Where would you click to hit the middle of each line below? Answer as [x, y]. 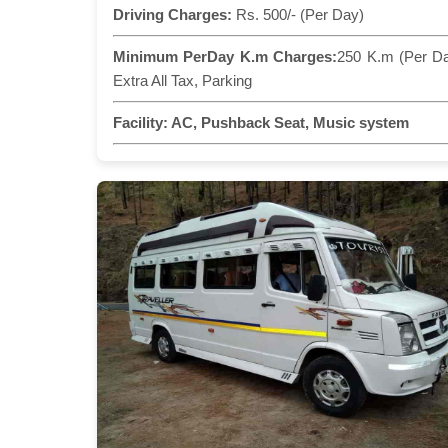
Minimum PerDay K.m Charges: [225, 56]
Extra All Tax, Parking [182, 80]
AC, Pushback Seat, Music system [288, 122]
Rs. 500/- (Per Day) [298, 14]
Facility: [140, 122]
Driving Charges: [172, 14]
